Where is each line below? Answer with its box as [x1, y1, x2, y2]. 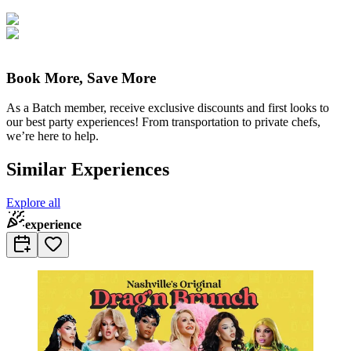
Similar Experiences [6, 159, 169, 180]
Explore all [6, 196, 60, 210]
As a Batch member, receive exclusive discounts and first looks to [6, 101, 329, 115]
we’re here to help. [6, 129, 99, 143]
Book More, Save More [6, 69, 156, 86]
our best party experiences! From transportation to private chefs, [6, 115, 320, 129]
